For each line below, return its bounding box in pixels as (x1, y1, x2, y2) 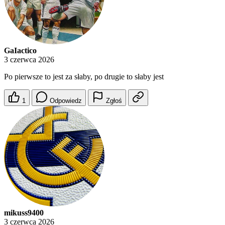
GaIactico (4, 46, 37, 55)
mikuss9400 (4, 208, 44, 217)
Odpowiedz (50, 97, 82, 105)
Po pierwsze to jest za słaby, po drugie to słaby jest (4, 72, 164, 81)
